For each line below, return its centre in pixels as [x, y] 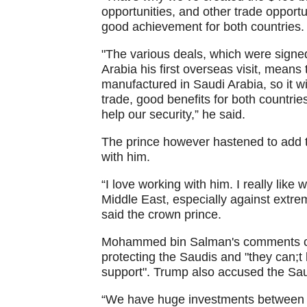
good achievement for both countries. [202, 27]
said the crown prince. [161, 214]
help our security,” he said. [173, 114]
